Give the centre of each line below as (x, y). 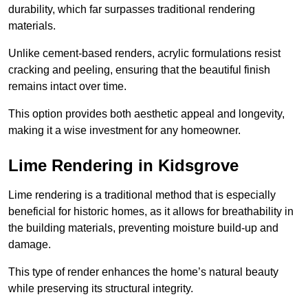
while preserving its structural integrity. (101, 289)
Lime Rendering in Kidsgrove (123, 166)
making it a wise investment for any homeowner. (124, 131)
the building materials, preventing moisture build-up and (143, 228)
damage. (30, 245)
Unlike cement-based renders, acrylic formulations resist (144, 54)
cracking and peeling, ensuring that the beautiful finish (139, 70)
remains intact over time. (67, 87)
